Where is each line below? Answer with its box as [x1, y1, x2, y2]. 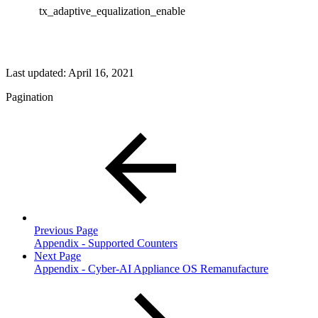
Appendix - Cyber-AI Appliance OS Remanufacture [34, 262, 268, 275]
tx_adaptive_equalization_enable [39, 4, 185, 17]
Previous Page [34, 224, 98, 236]
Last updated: [6, 66, 68, 79]
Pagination [6, 90, 53, 103]
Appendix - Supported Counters [34, 236, 177, 249]
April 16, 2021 [68, 66, 134, 79]
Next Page [34, 249, 81, 262]
